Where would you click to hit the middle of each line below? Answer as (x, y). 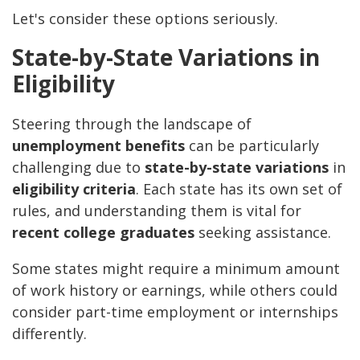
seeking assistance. (263, 233)
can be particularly (252, 146)
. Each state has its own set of (239, 189)
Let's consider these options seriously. (145, 19)
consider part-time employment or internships (175, 312)
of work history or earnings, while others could (175, 290)
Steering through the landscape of (132, 124)
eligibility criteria (74, 189)
